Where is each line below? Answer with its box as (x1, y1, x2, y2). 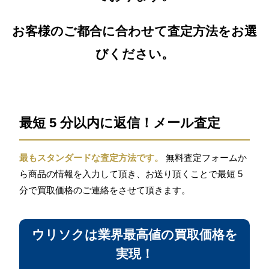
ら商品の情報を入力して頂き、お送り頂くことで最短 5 (19, 169, 243, 180)
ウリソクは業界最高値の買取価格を (31, 228, 238, 242)
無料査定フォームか (163, 153, 247, 163)
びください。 (95, 47, 174, 61)
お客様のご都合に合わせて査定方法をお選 (12, 24, 257, 38)
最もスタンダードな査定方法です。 (19, 153, 164, 163)
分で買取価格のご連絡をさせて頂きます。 (19, 185, 191, 196)
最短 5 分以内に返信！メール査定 (19, 115, 221, 130)
